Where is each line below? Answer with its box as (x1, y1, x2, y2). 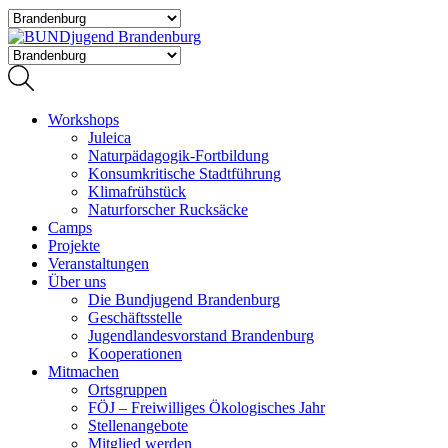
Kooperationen (88, 345, 182, 363)
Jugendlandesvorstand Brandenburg (88, 327, 314, 345)
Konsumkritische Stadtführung (88, 165, 281, 183)
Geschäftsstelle (88, 309, 182, 327)
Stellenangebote (88, 417, 188, 435)
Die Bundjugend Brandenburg (88, 291, 280, 309)
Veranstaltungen (48, 255, 149, 273)
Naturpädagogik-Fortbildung (88, 147, 269, 165)
